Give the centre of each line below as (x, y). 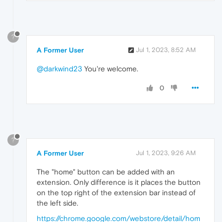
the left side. (57, 203)
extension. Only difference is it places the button (119, 182)
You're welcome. (110, 69)
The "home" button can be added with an (106, 172)
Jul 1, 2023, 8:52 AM (166, 50)
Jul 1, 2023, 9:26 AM (166, 153)
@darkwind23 (59, 69)
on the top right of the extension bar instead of (116, 193)
